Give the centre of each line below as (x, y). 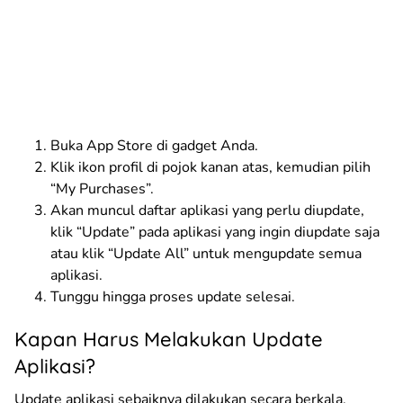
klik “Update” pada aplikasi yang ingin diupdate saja (215, 232)
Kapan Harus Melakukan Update (169, 339)
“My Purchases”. (102, 188)
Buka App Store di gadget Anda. (154, 145)
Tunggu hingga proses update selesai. (173, 296)
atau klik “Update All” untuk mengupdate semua (206, 253)
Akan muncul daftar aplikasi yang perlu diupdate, (207, 210)
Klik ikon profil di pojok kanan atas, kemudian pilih (210, 167)
